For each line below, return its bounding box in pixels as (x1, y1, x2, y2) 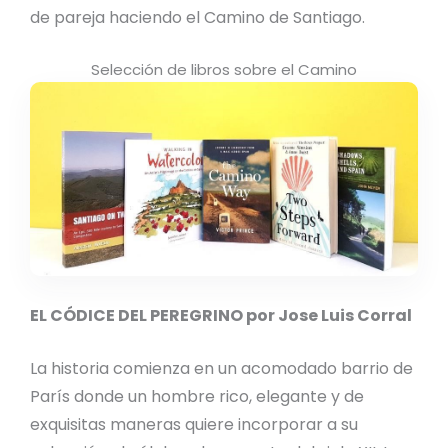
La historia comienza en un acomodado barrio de (30, 357, 413, 381)
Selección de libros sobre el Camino (91, 59, 357, 81)
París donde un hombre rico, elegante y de (30, 385, 364, 409)
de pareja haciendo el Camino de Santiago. (30, 5, 365, 29)
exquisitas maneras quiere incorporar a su (30, 413, 358, 437)
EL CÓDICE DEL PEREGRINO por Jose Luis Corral (30, 303, 412, 327)
